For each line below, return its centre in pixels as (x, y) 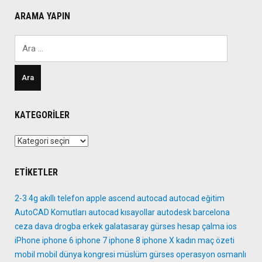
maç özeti (216, 241)
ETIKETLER (36, 173)
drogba (68, 227)
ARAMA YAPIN (42, 16)
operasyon (196, 255)
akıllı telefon (62, 199)
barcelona (211, 213)
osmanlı (232, 255)
